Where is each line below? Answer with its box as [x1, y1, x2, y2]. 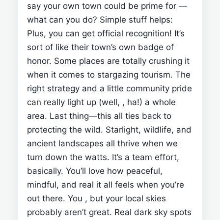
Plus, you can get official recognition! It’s [27, 28, 185, 38]
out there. [27, 193, 65, 203]
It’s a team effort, [110, 152, 179, 162]
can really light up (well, [27, 97, 122, 107]
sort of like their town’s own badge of [27, 42, 174, 52]
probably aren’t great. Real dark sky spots [27, 207, 192, 217]
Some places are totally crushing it [52, 55, 190, 66]
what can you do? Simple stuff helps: [27, 14, 173, 25]
